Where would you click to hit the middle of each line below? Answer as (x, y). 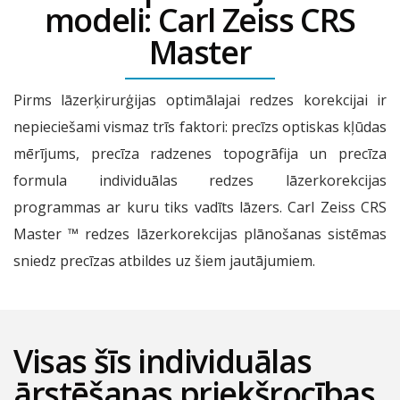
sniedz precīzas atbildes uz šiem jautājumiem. (164, 260)
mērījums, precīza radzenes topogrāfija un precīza (200, 153)
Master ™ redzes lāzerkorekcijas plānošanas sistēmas (200, 233)
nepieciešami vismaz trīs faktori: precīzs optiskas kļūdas (200, 126)
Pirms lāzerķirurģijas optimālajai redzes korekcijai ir (200, 100)
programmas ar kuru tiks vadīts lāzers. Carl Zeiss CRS (200, 207)
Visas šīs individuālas (162, 361)
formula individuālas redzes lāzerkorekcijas (200, 180)
